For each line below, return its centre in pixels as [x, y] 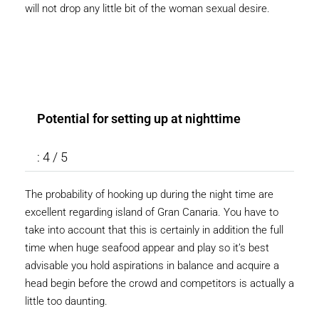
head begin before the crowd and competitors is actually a [159, 284]
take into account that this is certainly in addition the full [154, 230]
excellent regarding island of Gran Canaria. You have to [152, 213]
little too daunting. [66, 302]
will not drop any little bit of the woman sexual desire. [147, 9]
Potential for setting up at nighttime [139, 119]
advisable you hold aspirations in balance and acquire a [152, 266]
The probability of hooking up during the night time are [149, 195]
